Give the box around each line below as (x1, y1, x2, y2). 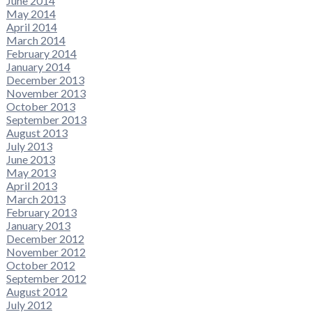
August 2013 (6, 126, 68, 140)
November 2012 (6, 245, 86, 259)
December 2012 (6, 232, 84, 246)
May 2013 (6, 166, 56, 180)
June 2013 (6, 153, 55, 166)
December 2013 (6, 73, 84, 87)
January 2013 (6, 219, 70, 233)
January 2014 (6, 60, 70, 74)
